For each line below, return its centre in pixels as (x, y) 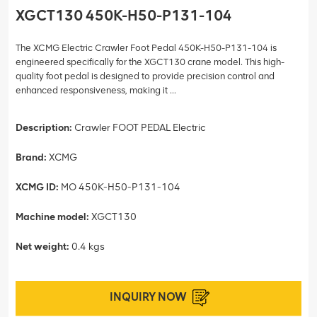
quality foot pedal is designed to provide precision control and (145, 76)
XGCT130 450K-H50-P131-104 (124, 15)
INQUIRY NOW (148, 296)
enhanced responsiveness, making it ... (96, 90)
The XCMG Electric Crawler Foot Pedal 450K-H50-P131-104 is (146, 47)
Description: (44, 127)
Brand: (31, 157)
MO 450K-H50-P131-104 (120, 187)
